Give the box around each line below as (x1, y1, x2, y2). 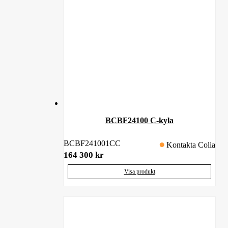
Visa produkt (124, 167, 155, 175)
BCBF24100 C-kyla (105, 116, 174, 125)
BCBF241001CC (64, 139, 121, 148)
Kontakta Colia (166, 140, 215, 149)
